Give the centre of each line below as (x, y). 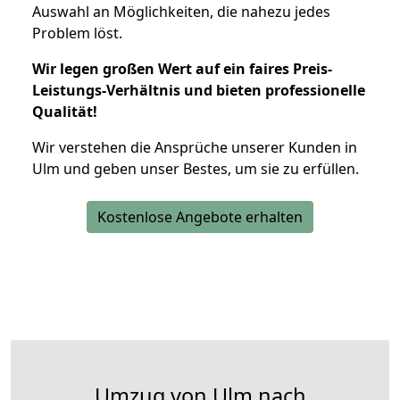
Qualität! (65, 111)
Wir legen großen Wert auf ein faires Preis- (182, 68)
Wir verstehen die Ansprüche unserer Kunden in (195, 147)
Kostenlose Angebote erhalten (200, 217)
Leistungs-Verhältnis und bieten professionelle (199, 90)
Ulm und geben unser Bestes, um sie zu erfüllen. (196, 168)
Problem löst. (77, 33)
